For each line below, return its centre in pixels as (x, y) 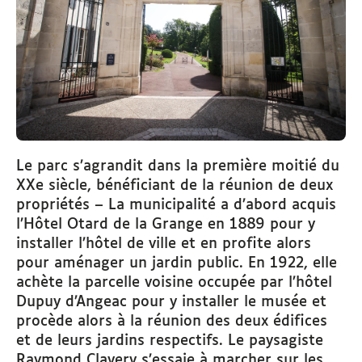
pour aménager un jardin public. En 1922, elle (177, 264)
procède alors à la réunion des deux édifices (172, 322)
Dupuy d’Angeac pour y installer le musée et (171, 303)
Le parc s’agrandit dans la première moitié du (178, 167)
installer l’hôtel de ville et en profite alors (164, 244)
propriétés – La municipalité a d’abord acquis (176, 206)
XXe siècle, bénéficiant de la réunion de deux (175, 186)
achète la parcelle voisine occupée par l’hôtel (174, 283)
